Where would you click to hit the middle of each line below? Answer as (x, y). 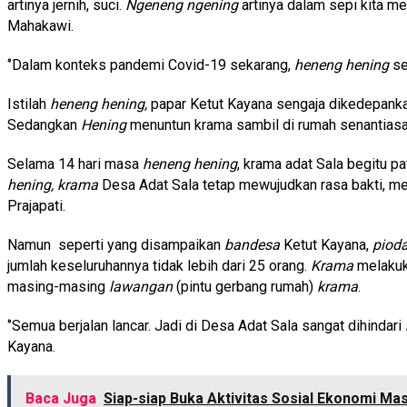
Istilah (29, 104)
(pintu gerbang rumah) (245, 286)
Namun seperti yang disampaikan (116, 244)
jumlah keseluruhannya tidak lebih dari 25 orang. (159, 265)
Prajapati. (36, 205)
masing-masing (58, 286)
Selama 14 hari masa (75, 164)
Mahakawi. (40, 25)
